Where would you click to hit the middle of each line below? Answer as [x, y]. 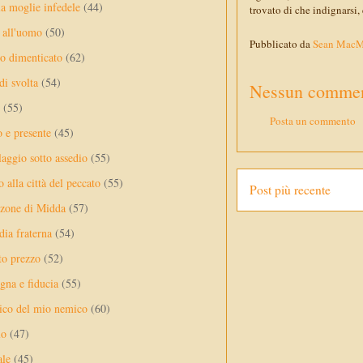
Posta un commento [313, 120]
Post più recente [290, 190]
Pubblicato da [281, 44]
